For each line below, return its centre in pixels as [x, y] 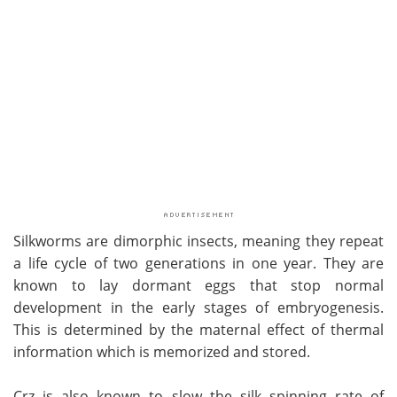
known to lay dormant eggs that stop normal [198, 285]
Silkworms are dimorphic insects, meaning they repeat [198, 241]
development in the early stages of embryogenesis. [198, 307]
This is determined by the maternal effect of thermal [198, 329]
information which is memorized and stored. [162, 351]
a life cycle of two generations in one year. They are [198, 263]
